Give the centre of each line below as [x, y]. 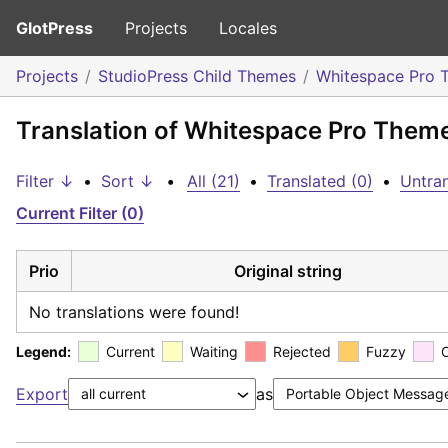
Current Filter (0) [80, 213]
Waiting [214, 351]
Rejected [302, 351]
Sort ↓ [127, 181]
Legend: [43, 351]
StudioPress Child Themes [197, 76]
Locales [248, 28]
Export [42, 393]
